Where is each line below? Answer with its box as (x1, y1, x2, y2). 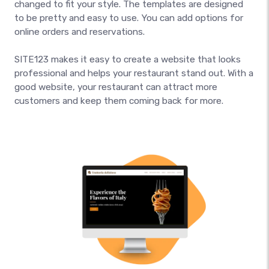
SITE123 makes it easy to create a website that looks (14, 53, 241, 65)
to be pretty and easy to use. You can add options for (14, 12, 243, 23)
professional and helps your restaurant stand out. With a (14, 67, 253, 79)
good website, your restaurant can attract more (14, 81, 217, 92)
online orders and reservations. (14, 26, 145, 37)
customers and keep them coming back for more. (14, 95, 223, 106)
